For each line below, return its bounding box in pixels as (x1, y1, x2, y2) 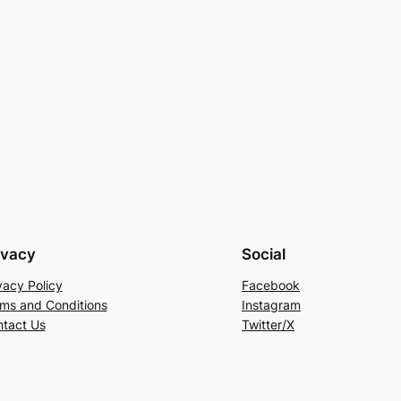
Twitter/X (242, 317, 294, 333)
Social (242, 245, 286, 264)
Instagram (242, 297, 301, 313)
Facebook (242, 277, 300, 294)
